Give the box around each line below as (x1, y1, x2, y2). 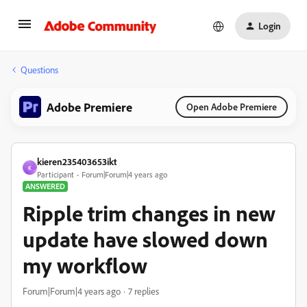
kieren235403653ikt (37, 156, 116, 167)
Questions (21, 64, 58, 75)
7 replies (128, 285, 159, 297)
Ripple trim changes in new (23, 199, 275, 227)
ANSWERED (25, 181, 65, 191)
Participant (37, 169, 74, 180)
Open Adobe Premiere (186, 101, 277, 112)
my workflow (23, 251, 147, 279)
